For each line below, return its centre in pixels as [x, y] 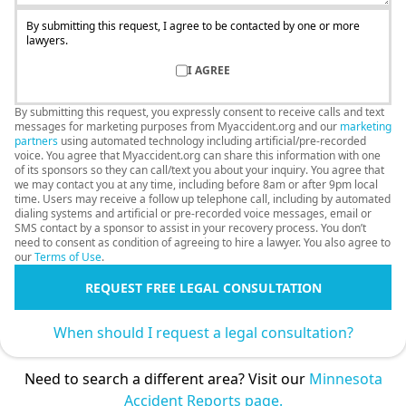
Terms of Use [68, 257]
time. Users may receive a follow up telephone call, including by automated [203, 199]
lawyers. [47, 41]
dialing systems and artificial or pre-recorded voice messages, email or [193, 214]
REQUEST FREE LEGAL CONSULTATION [203, 287]
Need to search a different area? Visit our [166, 379]
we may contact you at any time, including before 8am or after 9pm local [196, 185]
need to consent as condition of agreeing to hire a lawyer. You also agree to [203, 243]
